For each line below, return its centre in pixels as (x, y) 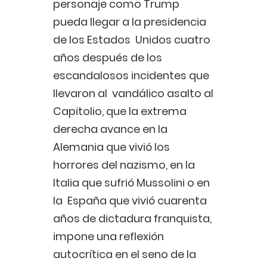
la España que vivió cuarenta (130, 201)
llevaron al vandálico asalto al (133, 94)
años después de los (108, 58)
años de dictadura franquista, (132, 219)
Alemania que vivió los (111, 147)
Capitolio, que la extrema (120, 111)
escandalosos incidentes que (131, 76)
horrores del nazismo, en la (124, 165)
